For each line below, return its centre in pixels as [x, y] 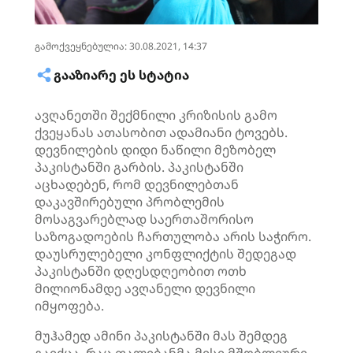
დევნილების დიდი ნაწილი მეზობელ [155, 150]
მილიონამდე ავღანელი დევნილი [145, 288]
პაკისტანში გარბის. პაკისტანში [139, 167]
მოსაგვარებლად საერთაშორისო [144, 219]
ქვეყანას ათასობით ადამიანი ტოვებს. [161, 132]
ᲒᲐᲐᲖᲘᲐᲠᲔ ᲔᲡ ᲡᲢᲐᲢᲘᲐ [121, 75]
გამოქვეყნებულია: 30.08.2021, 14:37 [121, 46]
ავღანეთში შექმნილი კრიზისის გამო [156, 115]
